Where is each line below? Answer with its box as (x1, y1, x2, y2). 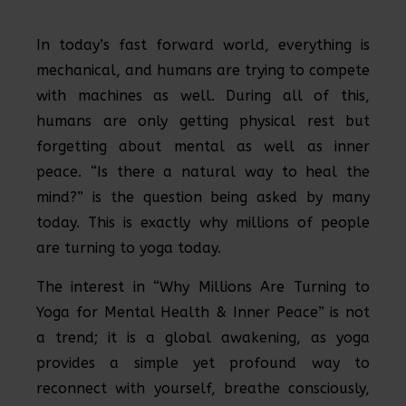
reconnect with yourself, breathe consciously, (36, 380, 370, 397)
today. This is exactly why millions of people (36, 214, 370, 231)
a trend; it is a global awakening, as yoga (36, 329, 370, 346)
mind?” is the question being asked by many (36, 188, 370, 206)
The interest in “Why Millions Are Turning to (36, 278, 370, 295)
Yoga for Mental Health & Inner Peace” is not (36, 304, 370, 321)
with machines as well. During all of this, (36, 87, 370, 104)
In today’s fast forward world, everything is (36, 36, 370, 53)
